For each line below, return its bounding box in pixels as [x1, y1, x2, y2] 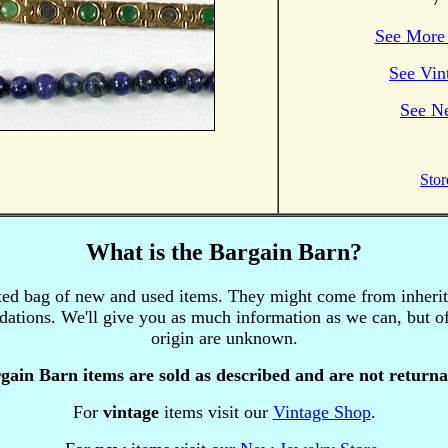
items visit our [163, 401, 273, 422]
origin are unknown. [150, 327, 298, 348]
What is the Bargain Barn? [86, 238, 362, 265]
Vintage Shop [272, 401, 371, 422]
